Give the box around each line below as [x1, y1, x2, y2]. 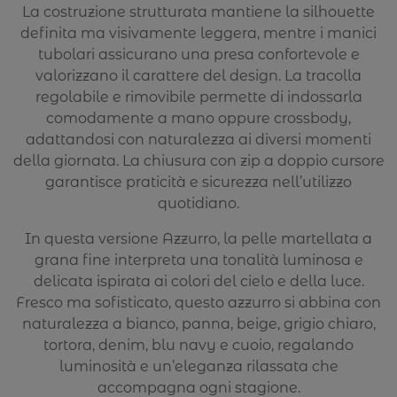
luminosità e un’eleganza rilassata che [58, 358, 339, 376]
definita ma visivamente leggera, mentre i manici [20, 25, 377, 43]
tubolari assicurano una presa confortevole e [37, 46, 360, 64]
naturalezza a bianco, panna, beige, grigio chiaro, [21, 315, 376, 333]
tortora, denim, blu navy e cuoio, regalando [43, 337, 354, 354]
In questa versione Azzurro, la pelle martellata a [25, 230, 372, 248]
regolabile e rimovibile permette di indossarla [35, 89, 362, 106]
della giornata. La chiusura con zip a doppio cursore [12, 152, 385, 170]
